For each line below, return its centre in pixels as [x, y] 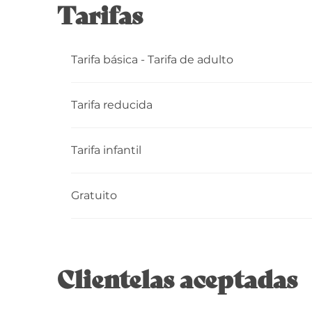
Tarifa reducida [112, 104]
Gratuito [94, 195]
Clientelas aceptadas [178, 277]
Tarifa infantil [107, 150]
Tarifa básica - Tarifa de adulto [153, 59]
